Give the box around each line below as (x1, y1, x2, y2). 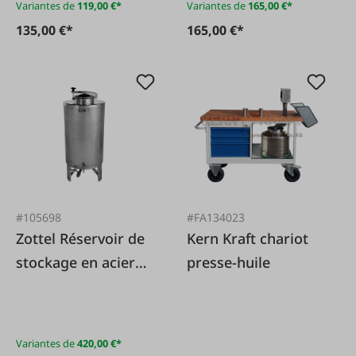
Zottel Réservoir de (16, 229, 60, 249)
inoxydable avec (16, 277, 124, 296)
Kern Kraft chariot (187, 229, 261, 249)
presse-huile (187, 253, 271, 273)
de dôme (16, 324, 75, 344)
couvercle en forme (16, 300, 147, 320)
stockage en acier (16, 253, 135, 273)
